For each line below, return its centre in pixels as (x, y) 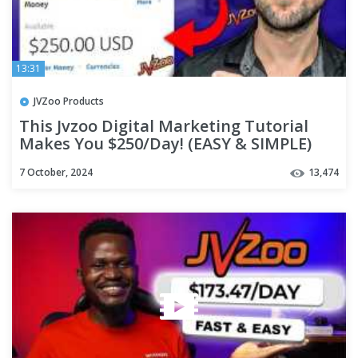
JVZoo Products (69, 101)
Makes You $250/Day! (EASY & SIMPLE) (165, 144)
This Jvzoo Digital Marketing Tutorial (164, 126)
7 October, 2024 (56, 173)
